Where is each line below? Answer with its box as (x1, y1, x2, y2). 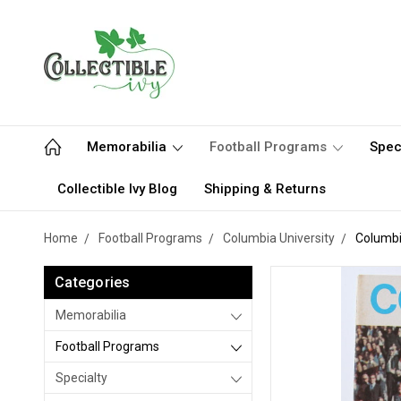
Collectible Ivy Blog (57, 181, 177, 197)
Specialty (55, 371, 107, 385)
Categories (55, 274, 131, 291)
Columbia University (223, 231, 335, 245)
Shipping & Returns (204, 181, 326, 197)
